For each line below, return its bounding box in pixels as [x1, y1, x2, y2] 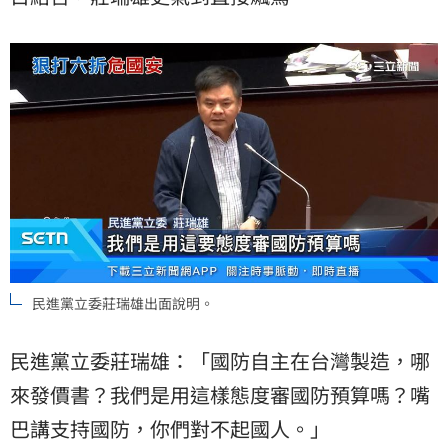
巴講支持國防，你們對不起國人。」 [10, 414, 330, 444]
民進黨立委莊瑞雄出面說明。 [32, 293, 214, 314]
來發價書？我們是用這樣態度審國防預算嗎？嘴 [10, 380, 430, 410]
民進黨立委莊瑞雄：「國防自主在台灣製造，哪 [10, 346, 430, 376]
